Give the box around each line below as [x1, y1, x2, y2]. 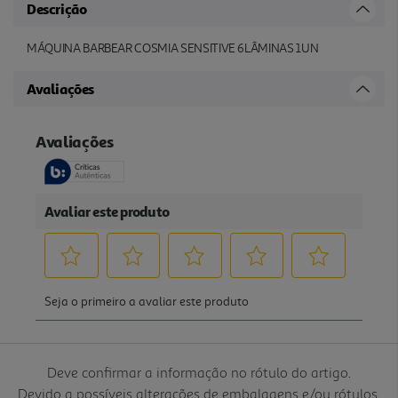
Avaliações [27, 79, 94, 98]
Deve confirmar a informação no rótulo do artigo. [47, 362, 351, 381]
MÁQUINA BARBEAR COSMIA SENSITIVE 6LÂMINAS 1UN [27, 40, 319, 56]
